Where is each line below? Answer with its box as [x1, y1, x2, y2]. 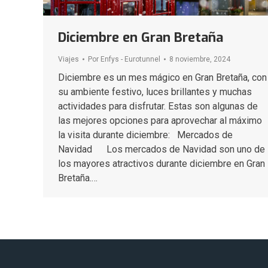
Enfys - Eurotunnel [100, 54, 160, 63]
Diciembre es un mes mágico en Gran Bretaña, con [58, 71, 267, 83]
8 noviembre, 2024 [169, 54, 230, 63]
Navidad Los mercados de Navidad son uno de [58, 143, 265, 155]
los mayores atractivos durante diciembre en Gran [58, 157, 265, 169]
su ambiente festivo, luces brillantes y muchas [58, 86, 252, 98]
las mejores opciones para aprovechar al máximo [58, 114, 262, 126]
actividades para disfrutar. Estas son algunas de [58, 100, 258, 112]
